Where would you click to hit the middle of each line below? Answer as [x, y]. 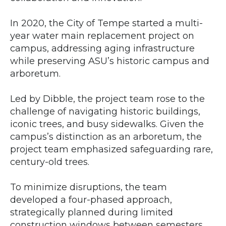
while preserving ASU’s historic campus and [110, 61]
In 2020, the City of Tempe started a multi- [106, 23]
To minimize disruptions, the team [89, 187]
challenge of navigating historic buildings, [105, 111]
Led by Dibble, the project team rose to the [107, 99]
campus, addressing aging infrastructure [102, 48]
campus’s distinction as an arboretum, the [106, 136]
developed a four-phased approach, [91, 200]
